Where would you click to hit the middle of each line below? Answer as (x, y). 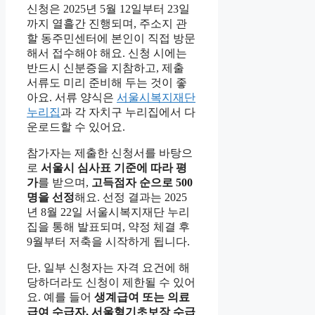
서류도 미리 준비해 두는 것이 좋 (107, 83)
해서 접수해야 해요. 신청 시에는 (107, 53)
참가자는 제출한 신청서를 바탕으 (110, 153)
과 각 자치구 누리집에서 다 (128, 112)
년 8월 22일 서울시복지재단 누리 (108, 212)
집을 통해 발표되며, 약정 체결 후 (108, 227)
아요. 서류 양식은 (72, 98)
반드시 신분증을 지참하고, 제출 (105, 68)
